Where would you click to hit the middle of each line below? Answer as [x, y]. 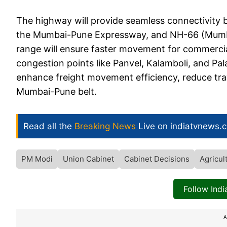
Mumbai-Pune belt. [56, 92]
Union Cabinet [88, 159]
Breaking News [105, 126]
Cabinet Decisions [157, 159]
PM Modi [37, 159]
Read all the [49, 126]
